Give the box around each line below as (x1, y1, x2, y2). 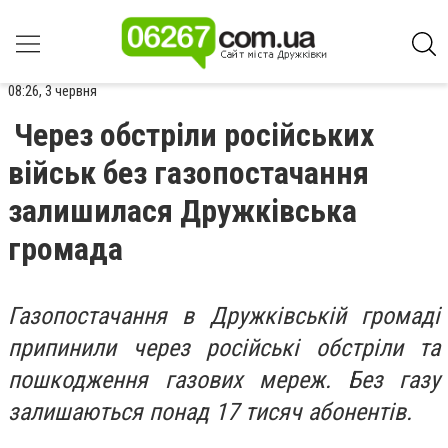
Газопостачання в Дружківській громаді (8, 302, 440, 330)
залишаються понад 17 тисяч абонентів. (8, 398, 412, 426)
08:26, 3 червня (8, 82, 97, 100)
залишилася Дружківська (8, 192, 357, 230)
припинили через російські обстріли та (8, 334, 440, 362)
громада (8, 230, 123, 268)
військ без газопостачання (8, 154, 369, 192)
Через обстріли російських (14, 116, 374, 154)
